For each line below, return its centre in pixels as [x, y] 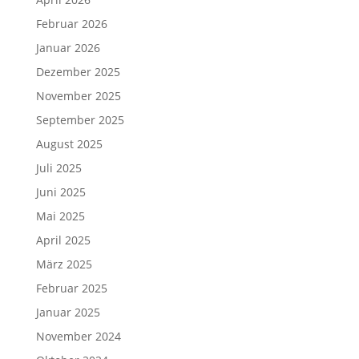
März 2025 [64, 264]
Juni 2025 [61, 192]
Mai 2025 [60, 216]
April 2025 [63, 240]
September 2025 [80, 120]
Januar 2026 [68, 48]
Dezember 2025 [78, 72]
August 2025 [69, 144]
